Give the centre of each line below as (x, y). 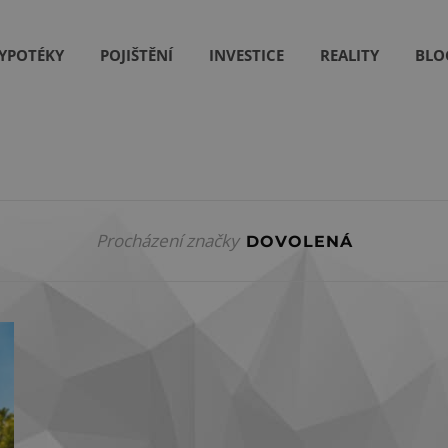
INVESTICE (246, 54)
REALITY (349, 54)
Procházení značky (167, 240)
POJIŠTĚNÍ (136, 54)
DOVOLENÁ (299, 241)
